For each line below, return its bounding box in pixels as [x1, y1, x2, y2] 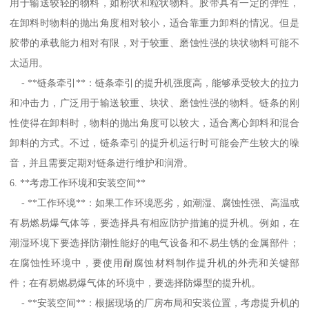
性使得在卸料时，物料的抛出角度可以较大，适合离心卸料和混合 [10, 117, 299, 128]
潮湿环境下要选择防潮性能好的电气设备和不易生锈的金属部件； [10, 237, 299, 248]
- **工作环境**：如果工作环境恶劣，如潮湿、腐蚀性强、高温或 [10, 197, 299, 208]
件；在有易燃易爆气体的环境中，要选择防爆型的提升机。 [10, 277, 261, 288]
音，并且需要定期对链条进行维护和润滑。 [10, 157, 194, 168]
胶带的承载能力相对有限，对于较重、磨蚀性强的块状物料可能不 [10, 37, 299, 48]
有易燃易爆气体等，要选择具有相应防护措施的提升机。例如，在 [10, 217, 299, 228]
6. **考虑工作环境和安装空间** [10, 177, 146, 188]
